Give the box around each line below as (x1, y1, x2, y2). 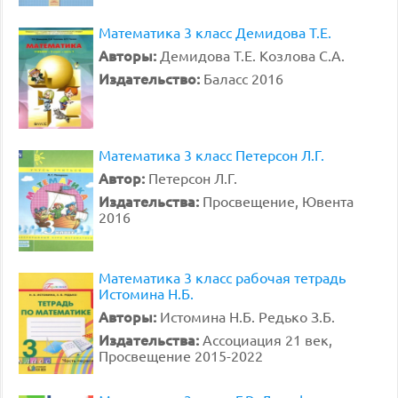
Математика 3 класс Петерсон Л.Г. (99, 146, 324, 163)
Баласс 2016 (203, 69, 283, 87)
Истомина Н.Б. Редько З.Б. (160, 307, 335, 325)
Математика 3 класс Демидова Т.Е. (99, 23, 331, 41)
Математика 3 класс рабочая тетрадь (99, 268, 346, 286)
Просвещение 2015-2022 (99, 346, 263, 364)
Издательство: (99, 68, 203, 88)
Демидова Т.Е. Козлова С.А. (160, 46, 345, 64)
